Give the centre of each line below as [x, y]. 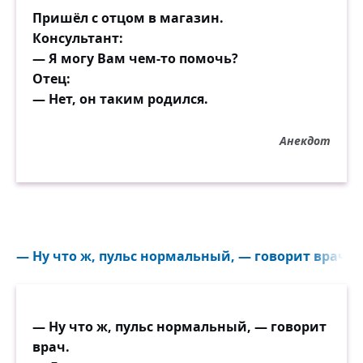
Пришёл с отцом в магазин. [128, 18]
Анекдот [305, 141]
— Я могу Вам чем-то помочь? [135, 58]
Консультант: [78, 38]
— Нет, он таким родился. [120, 99]
